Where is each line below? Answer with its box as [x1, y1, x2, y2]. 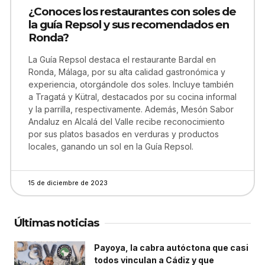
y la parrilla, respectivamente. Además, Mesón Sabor [28, 104, 234, 114]
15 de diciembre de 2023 [28, 179, 108, 187]
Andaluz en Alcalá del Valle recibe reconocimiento [28, 117, 225, 127]
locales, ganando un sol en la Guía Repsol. [28, 141, 193, 151]
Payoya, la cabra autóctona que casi [94, 243, 248, 253]
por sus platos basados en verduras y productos [28, 129, 219, 139]
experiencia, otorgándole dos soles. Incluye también [28, 79, 234, 89]
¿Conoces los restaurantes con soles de [28, 5, 236, 18]
